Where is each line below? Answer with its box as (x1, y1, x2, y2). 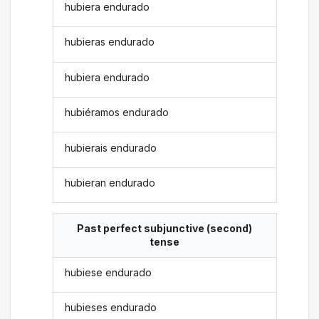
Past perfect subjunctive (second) (77, 222, 252, 235)
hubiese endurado (65, 266, 152, 278)
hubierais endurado (65, 141, 157, 154)
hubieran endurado (65, 176, 156, 189)
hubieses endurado (65, 301, 157, 314)
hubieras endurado (65, 36, 155, 48)
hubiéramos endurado (65, 106, 169, 119)
